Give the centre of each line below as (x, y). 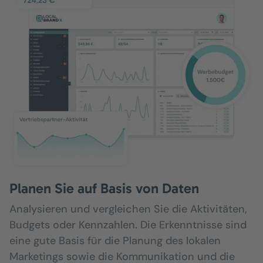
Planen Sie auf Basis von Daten (104, 188)
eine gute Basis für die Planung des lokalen (115, 240)
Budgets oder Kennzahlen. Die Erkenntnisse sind (128, 225)
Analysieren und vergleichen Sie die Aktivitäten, (128, 209)
